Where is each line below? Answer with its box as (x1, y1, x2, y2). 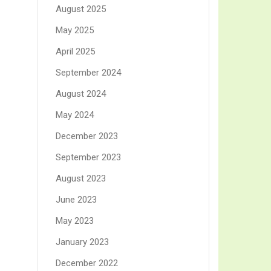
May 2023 (56, 215, 94, 227)
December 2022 (56, 258, 118, 269)
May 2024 (56, 109, 94, 121)
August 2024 (56, 88, 106, 100)
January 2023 (56, 237, 109, 248)
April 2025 (56, 46, 95, 57)
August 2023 (56, 173, 106, 184)
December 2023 (56, 131, 118, 142)
